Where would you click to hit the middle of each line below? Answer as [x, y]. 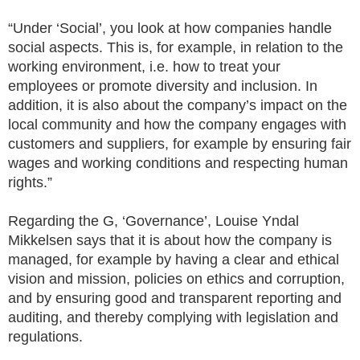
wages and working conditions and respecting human [178, 164]
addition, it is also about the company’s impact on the [178, 106]
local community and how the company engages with [177, 125]
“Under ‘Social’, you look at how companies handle [170, 29]
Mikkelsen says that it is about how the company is [170, 241]
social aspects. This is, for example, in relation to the [176, 48]
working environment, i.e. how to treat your [144, 67]
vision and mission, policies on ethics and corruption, [176, 279]
